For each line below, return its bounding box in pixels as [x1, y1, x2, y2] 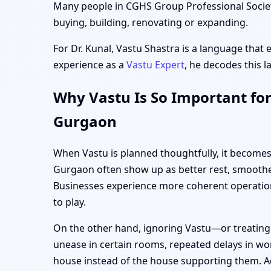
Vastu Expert [126, 57, 184, 71]
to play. [53, 195, 86, 209]
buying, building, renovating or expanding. [53, 15, 248, 29]
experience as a [53, 57, 126, 71]
